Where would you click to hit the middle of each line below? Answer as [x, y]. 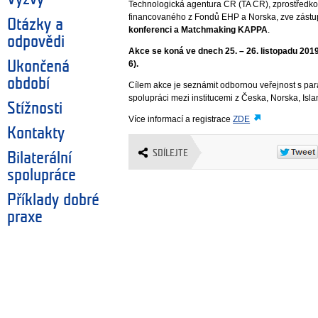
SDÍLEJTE [171, 153]
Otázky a [35, 24]
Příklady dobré [53, 200]
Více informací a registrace [181, 120]
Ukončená [38, 66]
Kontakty [36, 133]
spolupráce [42, 175]
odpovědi [36, 42]
